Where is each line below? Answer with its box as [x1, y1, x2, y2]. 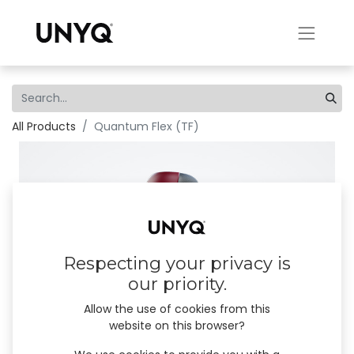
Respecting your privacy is [63, 253, 291, 275]
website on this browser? [109, 318, 245, 334]
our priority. [127, 273, 227, 296]
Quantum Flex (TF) [94, 119, 199, 134]
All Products [12, 119, 76, 134]
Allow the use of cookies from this [84, 301, 270, 318]
